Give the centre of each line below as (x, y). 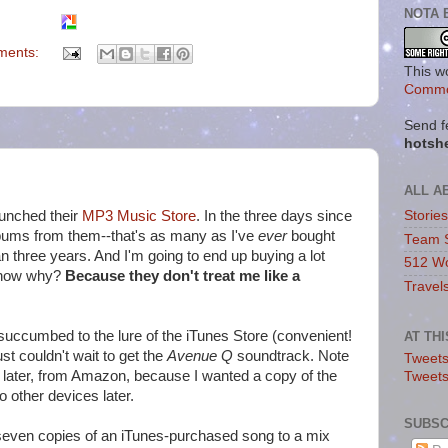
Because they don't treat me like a (182, 275)
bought (311, 235)
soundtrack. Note (291, 355)
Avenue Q (200, 355)
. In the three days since (274, 215)
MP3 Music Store (139, 215)
